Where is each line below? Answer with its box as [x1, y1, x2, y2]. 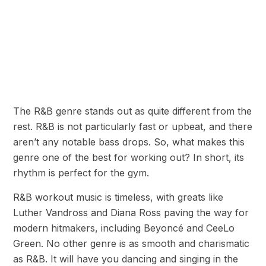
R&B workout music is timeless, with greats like [13, 191, 223, 204]
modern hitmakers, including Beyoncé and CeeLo [13, 222, 235, 235]
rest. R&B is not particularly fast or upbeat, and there [13, 121, 252, 133]
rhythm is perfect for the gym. [13, 167, 152, 179]
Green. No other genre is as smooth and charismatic [13, 237, 249, 250]
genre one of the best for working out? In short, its [13, 151, 244, 164]
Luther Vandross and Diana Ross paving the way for [13, 207, 249, 219]
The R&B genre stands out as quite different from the [13, 105, 252, 118]
